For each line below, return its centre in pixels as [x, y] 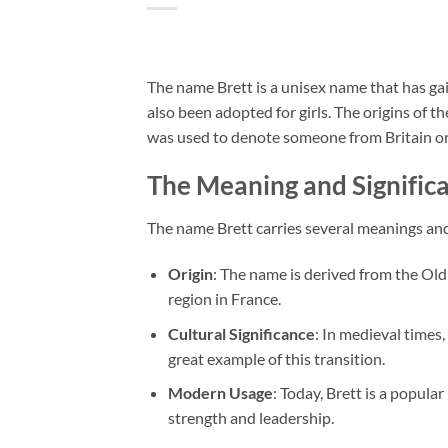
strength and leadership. [250, 418]
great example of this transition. [276, 358]
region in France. [224, 298]
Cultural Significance [241, 333]
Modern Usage [220, 393]
